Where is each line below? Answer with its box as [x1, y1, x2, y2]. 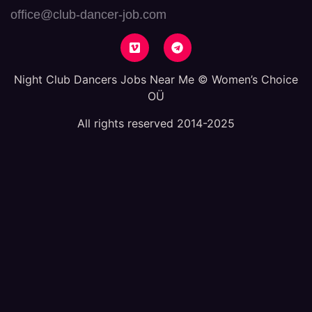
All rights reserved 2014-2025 [77, 116, 235, 130]
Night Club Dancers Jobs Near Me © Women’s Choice [14, 72, 298, 87]
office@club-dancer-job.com [10, 8, 166, 22]
